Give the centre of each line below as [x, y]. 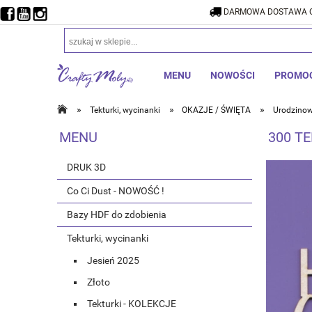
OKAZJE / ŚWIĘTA [217, 110]
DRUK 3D [86, 167]
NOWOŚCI [233, 75]
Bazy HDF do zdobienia [117, 215]
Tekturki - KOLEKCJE [132, 304]
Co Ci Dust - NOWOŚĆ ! [116, 191]
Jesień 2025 [113, 261]
